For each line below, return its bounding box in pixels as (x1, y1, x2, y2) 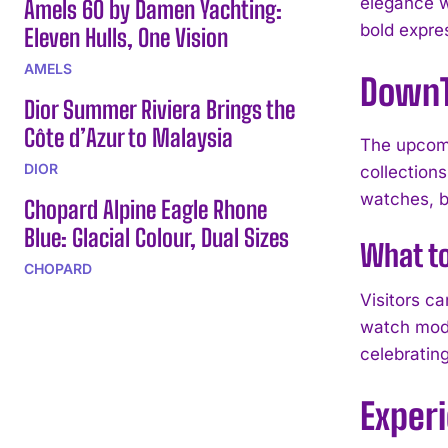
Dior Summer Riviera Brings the (24, 94, 295, 124)
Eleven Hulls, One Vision (24, 22, 228, 52)
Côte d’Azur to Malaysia (24, 122, 233, 152)
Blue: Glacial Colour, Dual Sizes (24, 222, 289, 252)
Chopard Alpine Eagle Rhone (24, 194, 267, 224)
